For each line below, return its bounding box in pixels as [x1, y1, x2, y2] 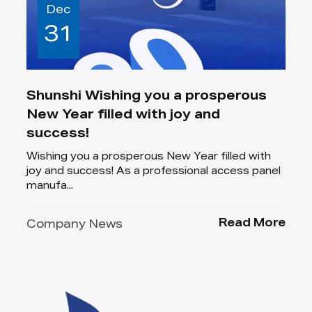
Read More [218, 219, 286, 231]
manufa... [26, 182, 74, 192]
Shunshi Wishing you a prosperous [26, 91, 267, 104]
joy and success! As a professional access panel [26, 167, 281, 178]
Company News [26, 220, 123, 232]
